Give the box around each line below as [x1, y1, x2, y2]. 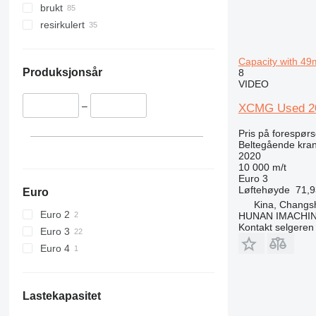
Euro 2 [39, 208, 70, 220]
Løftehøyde [238, 183, 290, 195]
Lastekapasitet [22, 289, 101, 302]
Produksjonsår [22, 66, 102, 79]
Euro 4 [39, 242, 70, 254]
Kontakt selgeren [238, 221, 314, 233]
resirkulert [39, 19, 85, 31]
